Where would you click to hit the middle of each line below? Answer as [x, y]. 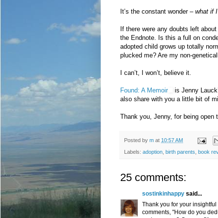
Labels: [133, 152]
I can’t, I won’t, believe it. [156, 73]
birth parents [180, 152]
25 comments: [153, 178]
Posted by [137, 140]
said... [193, 194]
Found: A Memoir [144, 90]
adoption [153, 152]
